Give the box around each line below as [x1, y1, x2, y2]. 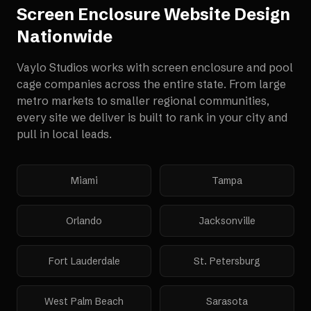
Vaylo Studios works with [17, 60, 152, 74]
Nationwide [17, 26, 112, 47]
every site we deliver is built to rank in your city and [17, 110, 287, 124]
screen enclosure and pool [152, 60, 293, 74]
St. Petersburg [194, 255, 260, 267]
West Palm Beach [44, 295, 124, 308]
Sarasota [206, 295, 248, 308]
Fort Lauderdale [48, 255, 120, 267]
